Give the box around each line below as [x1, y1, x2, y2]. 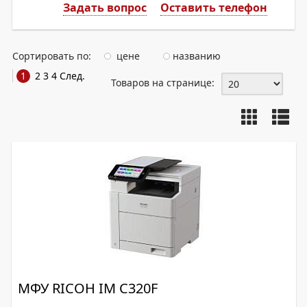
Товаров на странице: [110, 76, 214, 89]
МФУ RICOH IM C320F [18, 279, 158, 297]
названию [170, 49, 221, 62]
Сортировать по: [12, 49, 94, 62]
